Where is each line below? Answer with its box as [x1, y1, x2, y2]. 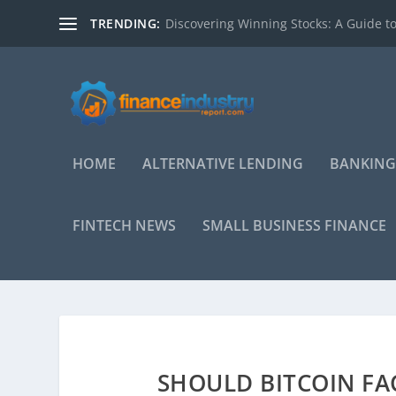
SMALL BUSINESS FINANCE [202, 216, 387, 235]
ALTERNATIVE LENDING [142, 154, 304, 173]
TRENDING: [90, 14, 161, 32]
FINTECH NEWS [72, 216, 177, 235]
